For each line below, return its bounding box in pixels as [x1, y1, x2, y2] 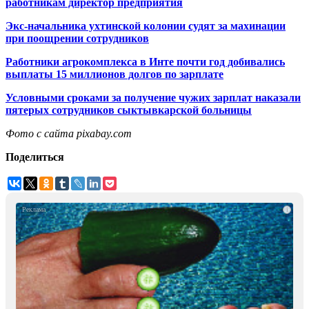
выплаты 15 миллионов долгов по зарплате [6, 68, 223, 81]
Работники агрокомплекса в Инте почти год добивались [6, 56, 285, 68]
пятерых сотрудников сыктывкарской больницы [6, 104, 252, 117]
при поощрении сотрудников [6, 32, 149, 45]
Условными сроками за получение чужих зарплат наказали [6, 92, 301, 104]
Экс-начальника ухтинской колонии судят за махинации [6, 20, 286, 32]
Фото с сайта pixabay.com [6, 128, 132, 140]
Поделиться [6, 151, 64, 163]
